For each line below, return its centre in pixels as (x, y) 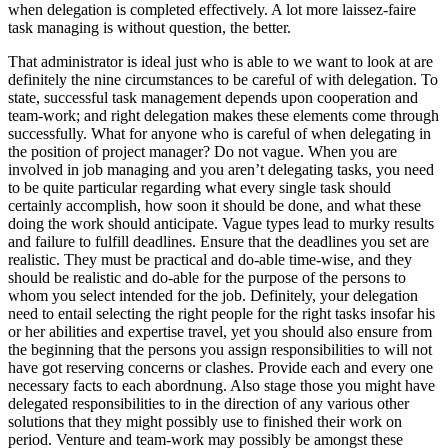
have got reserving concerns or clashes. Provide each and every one (220, 368)
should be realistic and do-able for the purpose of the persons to (207, 278)
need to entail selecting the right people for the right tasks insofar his (221, 314)
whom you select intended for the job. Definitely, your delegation (213, 296)
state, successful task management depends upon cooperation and (213, 98)
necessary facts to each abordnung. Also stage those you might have (221, 386)
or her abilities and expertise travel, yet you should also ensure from (220, 332)
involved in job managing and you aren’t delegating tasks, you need (221, 170)
